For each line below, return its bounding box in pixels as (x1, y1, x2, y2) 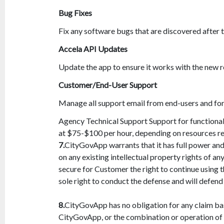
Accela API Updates (58, 44, 127, 54)
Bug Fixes (58, 8, 92, 18)
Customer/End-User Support (58, 80, 157, 90)
